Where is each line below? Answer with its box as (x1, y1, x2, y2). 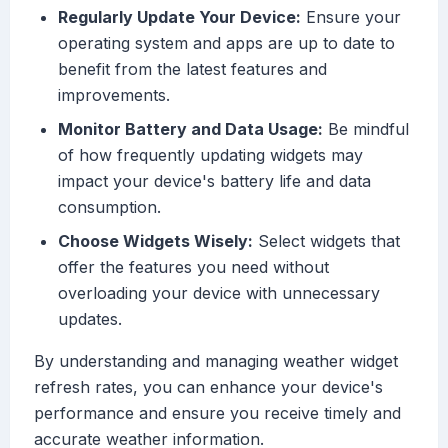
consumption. (58, 197, 161, 218)
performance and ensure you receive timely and (34, 403, 401, 424)
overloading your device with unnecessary (58, 283, 380, 304)
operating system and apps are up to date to (58, 33, 395, 54)
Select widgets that (253, 231, 400, 252)
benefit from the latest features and (58, 59, 327, 80)
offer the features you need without (58, 257, 329, 278)
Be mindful (323, 119, 409, 140)
